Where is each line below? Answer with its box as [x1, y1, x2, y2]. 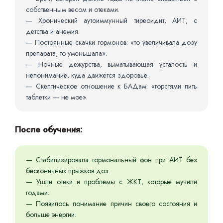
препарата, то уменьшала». [26, 48, 107, 58]
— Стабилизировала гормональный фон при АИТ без [26, 155, 197, 165]
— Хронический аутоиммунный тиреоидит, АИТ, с [26, 15, 197, 25]
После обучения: [15, 123, 82, 135]
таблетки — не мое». [26, 92, 88, 102]
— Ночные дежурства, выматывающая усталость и [26, 59, 197, 69]
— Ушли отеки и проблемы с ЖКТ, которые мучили [26, 177, 197, 187]
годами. [26, 188, 49, 198]
